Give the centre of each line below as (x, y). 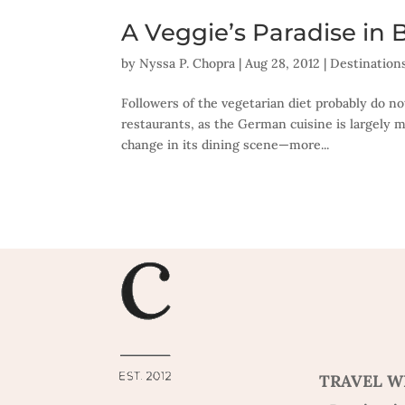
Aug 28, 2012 (283, 63)
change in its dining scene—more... (226, 144)
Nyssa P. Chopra (188, 63)
